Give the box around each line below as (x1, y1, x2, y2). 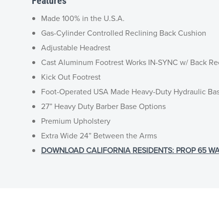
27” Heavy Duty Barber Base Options (41, 100, 166, 111)
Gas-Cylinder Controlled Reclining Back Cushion (41, 27, 206, 38)
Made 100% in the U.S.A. (41, 12, 125, 23)
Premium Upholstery (41, 115, 110, 126)
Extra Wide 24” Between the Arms (41, 130, 157, 141)
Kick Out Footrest (41, 71, 101, 82)
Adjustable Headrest (41, 42, 110, 53)
